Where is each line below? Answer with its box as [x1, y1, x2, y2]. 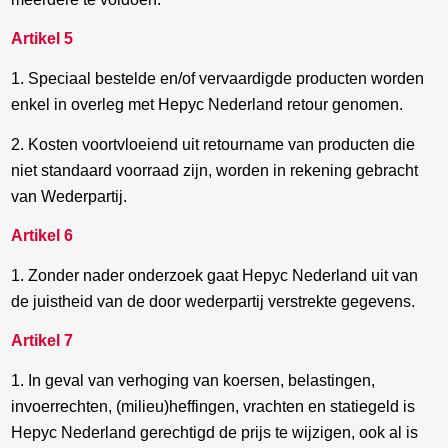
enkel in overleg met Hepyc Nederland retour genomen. [11, 96, 404, 114]
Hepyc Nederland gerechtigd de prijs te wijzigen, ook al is [11, 424, 419, 442]
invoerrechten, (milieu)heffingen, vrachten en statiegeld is [11, 398, 416, 416]
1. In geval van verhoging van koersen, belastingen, [11, 372, 376, 390]
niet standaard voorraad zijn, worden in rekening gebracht [11, 161, 419, 179]
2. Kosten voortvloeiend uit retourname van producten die [11, 135, 416, 153]
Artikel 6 [11, 227, 74, 245]
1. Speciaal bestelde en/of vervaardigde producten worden [11, 70, 425, 88]
